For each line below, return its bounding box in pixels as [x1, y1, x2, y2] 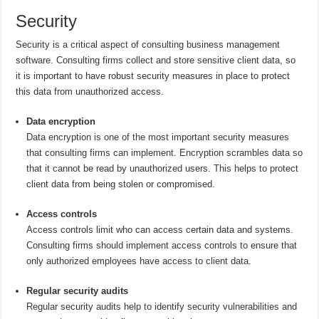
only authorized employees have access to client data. [26, 256, 252, 267]
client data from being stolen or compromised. [26, 179, 216, 190]
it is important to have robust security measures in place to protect [16, 70, 291, 82]
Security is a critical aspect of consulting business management [16, 39, 281, 51]
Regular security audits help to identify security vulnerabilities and [26, 301, 298, 313]
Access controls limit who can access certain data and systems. [26, 224, 294, 236]
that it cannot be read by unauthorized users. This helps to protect [26, 163, 299, 174]
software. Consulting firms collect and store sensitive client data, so [16, 55, 296, 66]
